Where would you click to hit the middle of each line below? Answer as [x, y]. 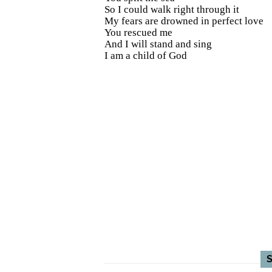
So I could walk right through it [172, 9]
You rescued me [138, 32]
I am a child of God [146, 55]
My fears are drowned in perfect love [184, 21]
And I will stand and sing [158, 44]
